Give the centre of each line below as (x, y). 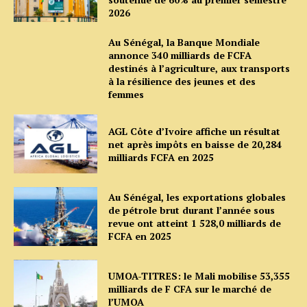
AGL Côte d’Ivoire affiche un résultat (195, 131)
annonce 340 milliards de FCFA (180, 56)
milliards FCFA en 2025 (161, 157)
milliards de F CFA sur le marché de (190, 289)
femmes (126, 95)
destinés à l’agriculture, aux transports (199, 69)
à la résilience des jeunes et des (182, 82)
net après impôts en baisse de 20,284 (195, 144)
